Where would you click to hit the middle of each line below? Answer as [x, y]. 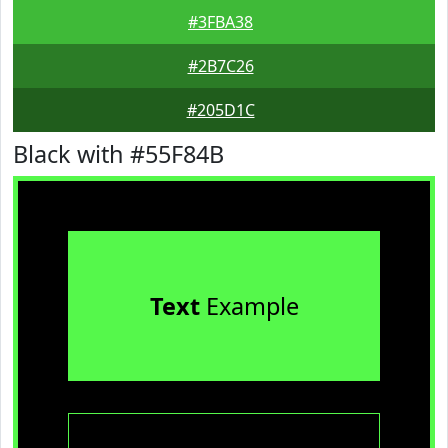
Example [249, 306]
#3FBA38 [220, 22]
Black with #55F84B [118, 154]
